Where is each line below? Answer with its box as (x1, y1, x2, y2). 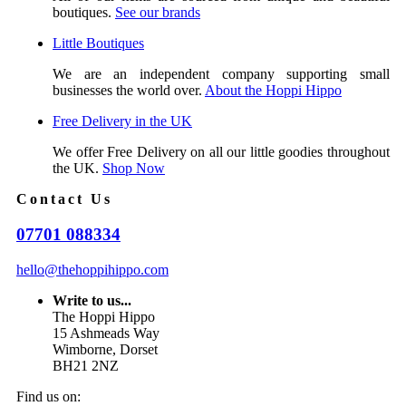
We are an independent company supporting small (53, 66, 390, 82)
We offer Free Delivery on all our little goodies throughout (53, 144, 390, 160)
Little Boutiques (53, 35, 144, 52)
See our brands (115, 5, 200, 21)
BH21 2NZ (53, 357, 119, 373)
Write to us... (53, 292, 131, 308)
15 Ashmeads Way (53, 324, 159, 341)
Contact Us (16, 191, 112, 208)
